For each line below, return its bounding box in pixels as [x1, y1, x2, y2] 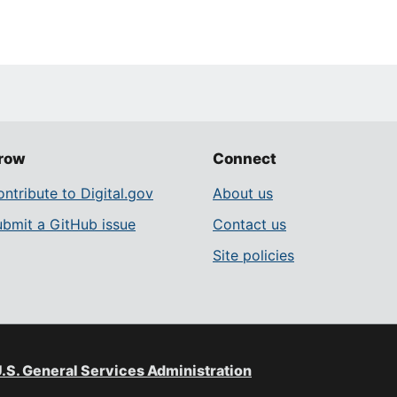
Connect [213, 150, 276, 168]
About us [213, 184, 273, 203]
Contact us [213, 215, 286, 234]
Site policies [213, 246, 294, 265]
